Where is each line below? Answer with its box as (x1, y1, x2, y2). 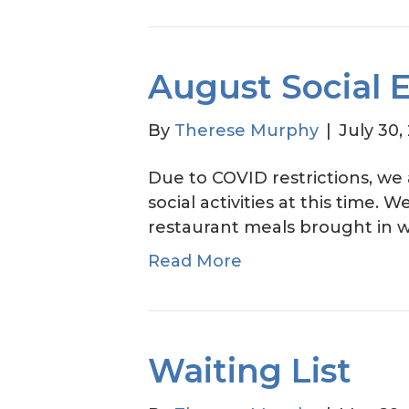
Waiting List (148, 351, 351, 391)
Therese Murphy (174, 121, 319, 141)
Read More (148, 251, 242, 271)
